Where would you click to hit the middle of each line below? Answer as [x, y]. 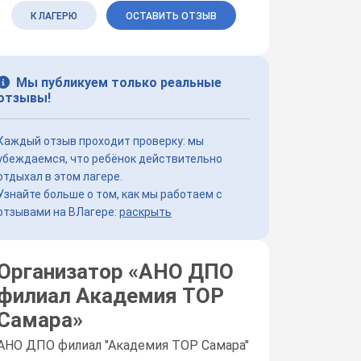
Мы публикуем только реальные [119, 82]
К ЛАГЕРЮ [54, 16]
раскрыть [145, 212]
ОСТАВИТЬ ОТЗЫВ [171, 16]
